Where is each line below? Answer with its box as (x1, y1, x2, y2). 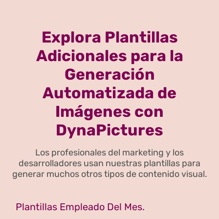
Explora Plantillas (41, 28, 178, 47)
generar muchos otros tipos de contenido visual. (12, 169, 207, 180)
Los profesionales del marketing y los (35, 147, 184, 158)
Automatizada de (43, 84, 176, 103)
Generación (64, 65, 155, 84)
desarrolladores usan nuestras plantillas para (19, 158, 200, 169)
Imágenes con (55, 102, 164, 121)
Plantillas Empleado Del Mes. (16, 201, 145, 213)
